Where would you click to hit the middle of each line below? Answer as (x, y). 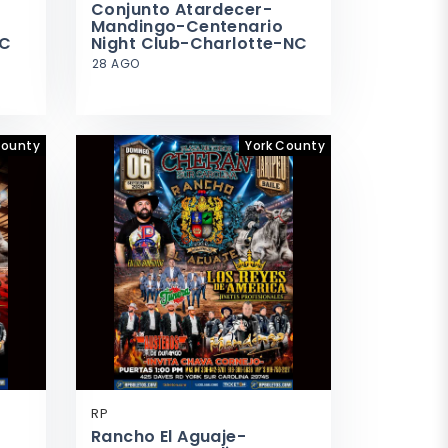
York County (285, 145)
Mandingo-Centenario (187, 26)
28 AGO (116, 63)
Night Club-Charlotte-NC (199, 43)
